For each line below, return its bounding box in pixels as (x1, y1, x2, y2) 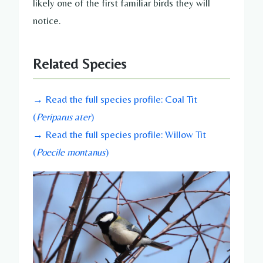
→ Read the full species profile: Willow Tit (33, 129, 206, 141)
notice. (33, 14, 61, 26)
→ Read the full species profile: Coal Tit (33, 93, 197, 106)
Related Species (33, 55, 126, 72)
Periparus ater (36, 111, 90, 123)
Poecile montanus (36, 146, 105, 159)
